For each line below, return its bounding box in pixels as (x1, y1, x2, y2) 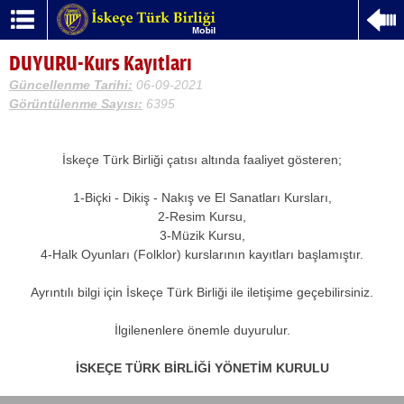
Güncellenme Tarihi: (9, 78, 133, 92)
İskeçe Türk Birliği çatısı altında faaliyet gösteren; (62, 152, 342, 167)
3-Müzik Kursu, (159, 228, 245, 243)
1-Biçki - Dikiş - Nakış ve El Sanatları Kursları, (72, 190, 332, 205)
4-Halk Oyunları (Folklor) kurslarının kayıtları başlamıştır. (41, 247, 363, 262)
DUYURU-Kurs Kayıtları (9, 51, 192, 76)
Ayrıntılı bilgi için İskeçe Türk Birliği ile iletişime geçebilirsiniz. (31, 285, 373, 299)
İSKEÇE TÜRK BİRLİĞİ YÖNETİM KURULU (75, 361, 329, 375)
